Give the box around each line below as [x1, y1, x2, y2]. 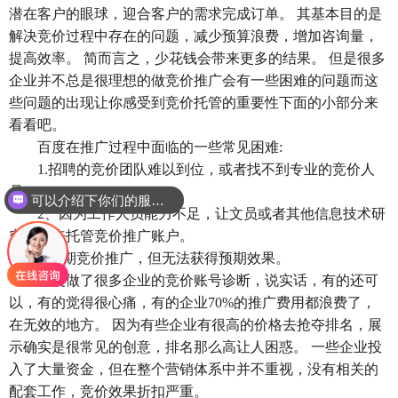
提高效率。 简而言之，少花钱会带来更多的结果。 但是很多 [9, 51, 386, 66]
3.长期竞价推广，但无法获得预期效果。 [37, 251, 290, 266]
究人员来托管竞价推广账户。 [9, 228, 194, 243]
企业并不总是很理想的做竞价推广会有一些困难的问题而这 [9, 73, 378, 88]
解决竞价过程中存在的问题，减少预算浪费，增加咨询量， [9, 28, 378, 44]
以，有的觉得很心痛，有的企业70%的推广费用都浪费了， [9, 295, 376, 310]
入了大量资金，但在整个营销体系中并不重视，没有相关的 [9, 362, 378, 377]
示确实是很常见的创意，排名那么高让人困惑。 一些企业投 [9, 339, 382, 354]
